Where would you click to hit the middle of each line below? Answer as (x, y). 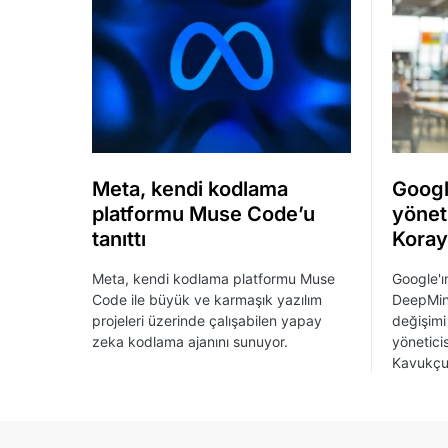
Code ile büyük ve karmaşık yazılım (207, 299)
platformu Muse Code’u (203, 213)
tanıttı (119, 238)
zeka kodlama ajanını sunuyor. (190, 341)
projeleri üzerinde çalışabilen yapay (207, 320)
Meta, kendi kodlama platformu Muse (213, 278)
